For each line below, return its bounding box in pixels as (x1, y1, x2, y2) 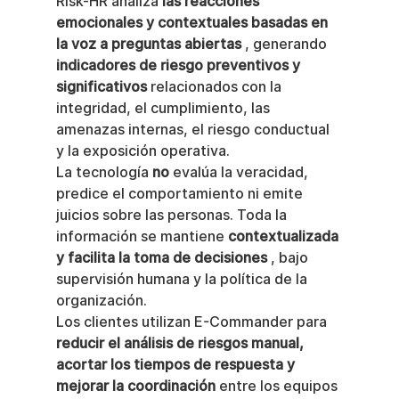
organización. (55, 292, 147, 309)
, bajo (266, 249, 312, 266)
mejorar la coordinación (55, 378, 216, 395)
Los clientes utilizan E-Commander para (55, 313, 330, 330)
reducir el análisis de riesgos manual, (55, 335, 307, 352)
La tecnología (55, 164, 152, 181)
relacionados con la (146, 78, 285, 95)
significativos (55, 78, 147, 95)
